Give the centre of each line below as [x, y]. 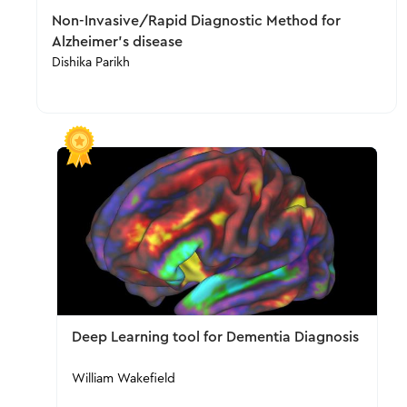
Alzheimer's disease [117, 42]
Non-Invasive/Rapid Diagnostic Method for [196, 21]
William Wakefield [123, 379]
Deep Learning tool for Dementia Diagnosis [215, 337]
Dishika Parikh [91, 63]
